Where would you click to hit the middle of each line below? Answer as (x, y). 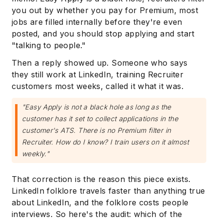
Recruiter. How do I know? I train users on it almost (105, 142)
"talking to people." (49, 45)
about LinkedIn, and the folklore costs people (100, 202)
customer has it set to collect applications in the (100, 118)
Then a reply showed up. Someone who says (100, 63)
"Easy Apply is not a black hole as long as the (97, 107)
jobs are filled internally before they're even (97, 22)
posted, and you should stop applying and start (103, 33)
